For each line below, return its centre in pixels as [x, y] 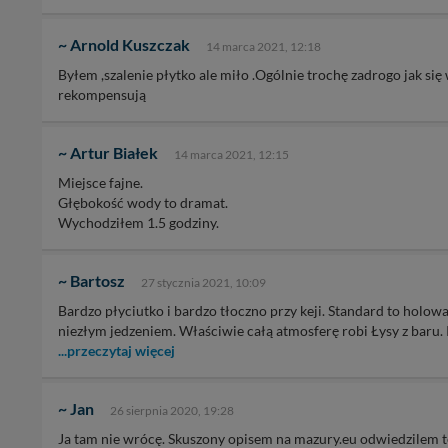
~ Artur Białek [108, 153]
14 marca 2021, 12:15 [231, 155]
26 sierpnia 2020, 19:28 [172, 411]
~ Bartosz [91, 281]
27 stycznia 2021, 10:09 [203, 283]
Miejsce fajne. [100, 183]
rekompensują [102, 95]
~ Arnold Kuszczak [124, 45]
